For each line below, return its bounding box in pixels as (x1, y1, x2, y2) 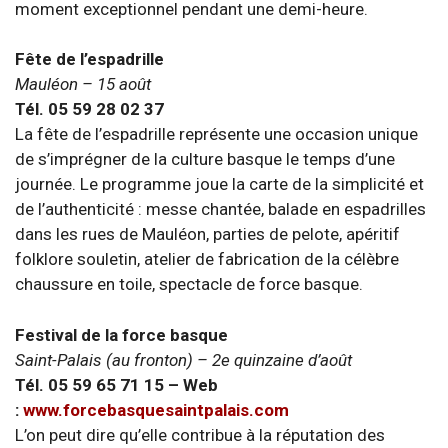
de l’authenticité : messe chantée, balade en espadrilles (15, 199, 426, 219)
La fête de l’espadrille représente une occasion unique (15, 124, 418, 144)
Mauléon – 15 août (15, 74, 151, 94)
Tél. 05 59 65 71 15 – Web (15, 374, 218, 395)
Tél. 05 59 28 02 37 (15, 99, 164, 119)
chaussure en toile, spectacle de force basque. (15, 274, 363, 294)
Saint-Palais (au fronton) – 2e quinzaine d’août (15, 349, 352, 370)
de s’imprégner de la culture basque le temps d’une (15, 149, 395, 169)
